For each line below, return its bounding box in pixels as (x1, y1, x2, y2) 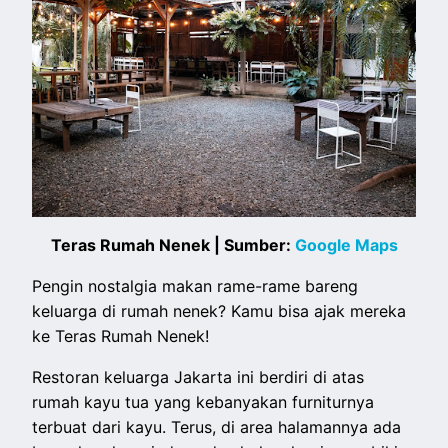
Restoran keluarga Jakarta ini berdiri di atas (32, 367, 365, 388)
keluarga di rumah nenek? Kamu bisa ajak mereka (32, 301, 407, 322)
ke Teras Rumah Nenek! (32, 326, 210, 347)
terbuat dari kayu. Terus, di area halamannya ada (32, 417, 402, 438)
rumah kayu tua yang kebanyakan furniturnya (32, 392, 375, 413)
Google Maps (294, 235, 398, 256)
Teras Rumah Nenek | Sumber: (50, 235, 295, 256)
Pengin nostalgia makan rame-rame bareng (32, 276, 359, 297)
